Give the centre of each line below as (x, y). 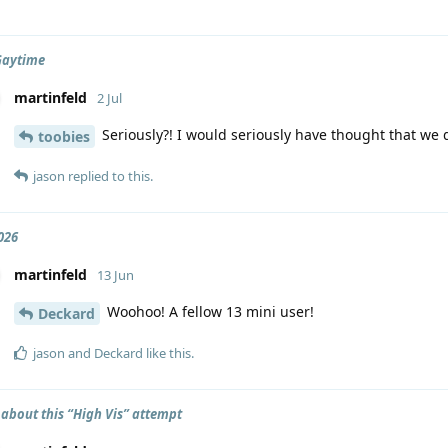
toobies (64, 136)
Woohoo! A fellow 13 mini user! (208, 311)
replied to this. (109, 175)
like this (167, 352)
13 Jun (115, 274)
